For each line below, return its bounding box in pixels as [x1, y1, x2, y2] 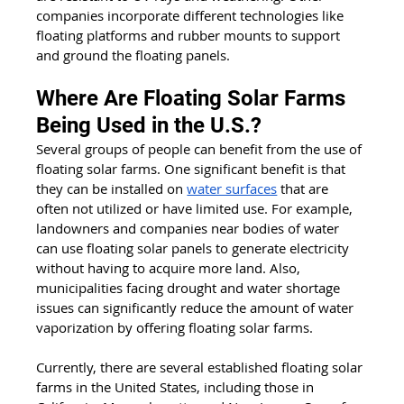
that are [277, 179, 333, 197]
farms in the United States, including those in [36, 377, 318, 396]
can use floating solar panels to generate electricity [36, 238, 353, 257]
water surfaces [187, 179, 278, 197]
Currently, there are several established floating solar [36, 357, 367, 376]
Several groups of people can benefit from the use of [36, 139, 366, 158]
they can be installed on [36, 179, 188, 197]
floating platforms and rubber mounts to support [36, 25, 344, 44]
